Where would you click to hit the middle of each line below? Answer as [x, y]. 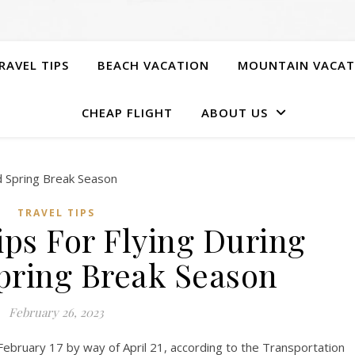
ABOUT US [234, 113]
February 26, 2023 [56, 312]
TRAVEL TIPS [56, 213]
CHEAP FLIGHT [127, 113]
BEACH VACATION [153, 65]
